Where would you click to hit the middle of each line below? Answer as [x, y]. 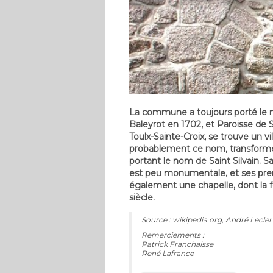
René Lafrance [168, 253]
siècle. [142, 197]
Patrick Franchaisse [177, 244]
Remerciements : [173, 235]
